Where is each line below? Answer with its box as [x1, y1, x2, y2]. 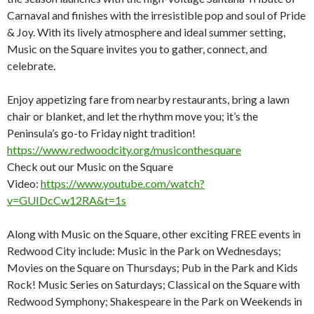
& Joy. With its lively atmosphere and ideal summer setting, [7, 25, 285, 39]
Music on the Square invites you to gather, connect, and [7, 42, 267, 55]
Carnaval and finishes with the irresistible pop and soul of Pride [7, 8, 306, 22]
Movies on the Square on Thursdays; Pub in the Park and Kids [7, 261, 298, 274]
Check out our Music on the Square [7, 160, 173, 173]
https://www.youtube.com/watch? [41, 177, 205, 190]
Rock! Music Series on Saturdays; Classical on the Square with [7, 278, 300, 291]
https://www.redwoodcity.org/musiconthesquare [7, 143, 241, 156]
